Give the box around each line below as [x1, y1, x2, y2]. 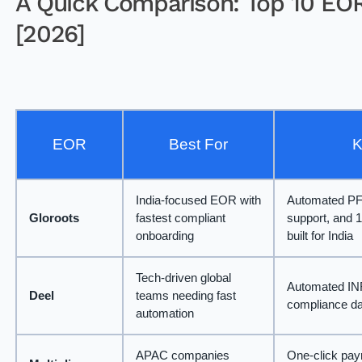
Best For [168, 136, 228, 154]
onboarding [135, 229, 194, 243]
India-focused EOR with [135, 193, 261, 208]
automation [135, 306, 194, 321]
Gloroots [28, 211, 79, 225]
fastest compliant [135, 211, 225, 225]
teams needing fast [135, 288, 236, 303]
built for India [286, 229, 353, 243]
